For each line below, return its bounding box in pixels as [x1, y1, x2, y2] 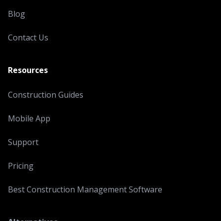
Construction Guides [8, 89, 83, 100]
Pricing [8, 160, 34, 171]
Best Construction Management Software [8, 184, 162, 195]
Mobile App [8, 113, 50, 124]
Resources [8, 65, 48, 75]
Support [8, 137, 38, 147]
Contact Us [8, 32, 48, 43]
